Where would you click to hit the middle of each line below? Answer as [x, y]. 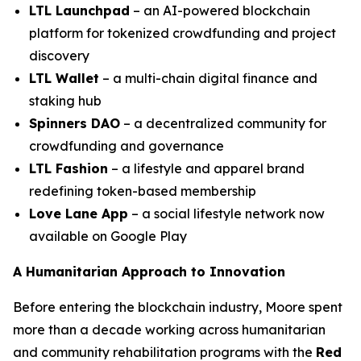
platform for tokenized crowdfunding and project [183, 33]
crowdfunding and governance [127, 146]
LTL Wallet [64, 78]
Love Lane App [79, 214]
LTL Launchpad [79, 10]
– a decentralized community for [223, 123]
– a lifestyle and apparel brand [206, 168]
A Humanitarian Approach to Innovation [149, 272]
